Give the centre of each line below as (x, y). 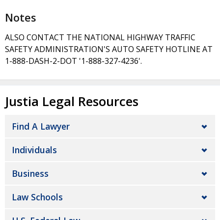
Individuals (34, 150)
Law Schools (37, 197)
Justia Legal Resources (72, 101)
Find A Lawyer (41, 126)
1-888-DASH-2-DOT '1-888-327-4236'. (73, 61)
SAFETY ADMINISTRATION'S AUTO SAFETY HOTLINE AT (109, 49)
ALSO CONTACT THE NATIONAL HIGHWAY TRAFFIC (100, 37)
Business (30, 173)
